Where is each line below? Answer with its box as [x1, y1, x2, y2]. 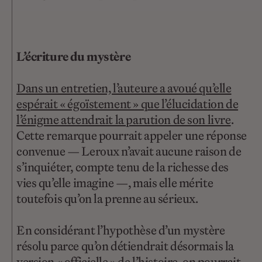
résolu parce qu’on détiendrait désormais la [16, 237, 234, 255]
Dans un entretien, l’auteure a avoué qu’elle [16, 79, 232, 96]
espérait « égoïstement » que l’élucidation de [16, 95, 239, 112]
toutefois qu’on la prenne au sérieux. [16, 189, 198, 207]
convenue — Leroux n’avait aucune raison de [16, 142, 242, 160]
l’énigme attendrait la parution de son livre [16, 111, 231, 128]
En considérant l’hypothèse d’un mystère [16, 222, 225, 239]
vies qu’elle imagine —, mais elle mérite [16, 174, 213, 191]
